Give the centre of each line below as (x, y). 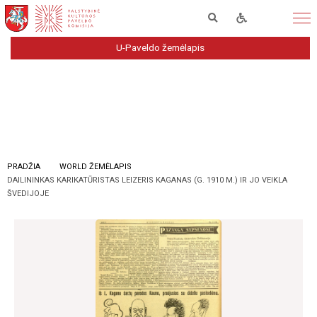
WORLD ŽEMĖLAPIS (96, 167)
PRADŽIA (24, 167)
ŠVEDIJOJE (28, 194)
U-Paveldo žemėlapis (160, 47)
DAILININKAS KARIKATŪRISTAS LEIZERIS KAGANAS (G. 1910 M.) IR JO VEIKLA (147, 180)
